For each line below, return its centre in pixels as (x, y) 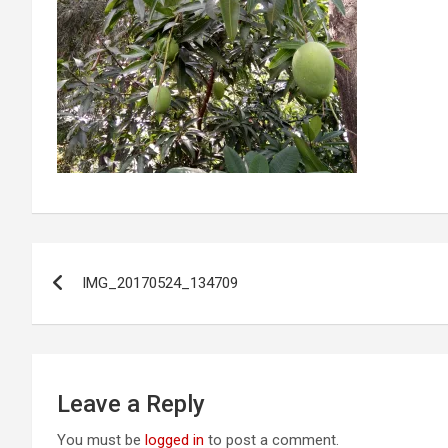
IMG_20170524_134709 (160, 283)
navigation (105, 303)
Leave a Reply (131, 404)
